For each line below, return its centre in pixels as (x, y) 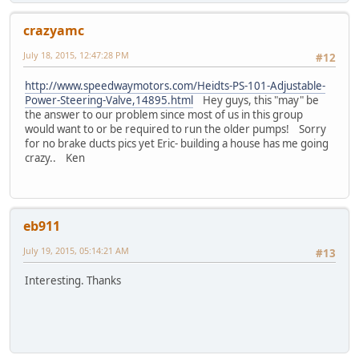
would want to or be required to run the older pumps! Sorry (175, 129)
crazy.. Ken (55, 157)
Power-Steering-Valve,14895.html (109, 100)
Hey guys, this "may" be (256, 100)
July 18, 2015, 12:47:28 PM (76, 55)
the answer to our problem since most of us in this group (164, 114)
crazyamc (54, 31)
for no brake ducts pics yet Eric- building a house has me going (177, 143)
